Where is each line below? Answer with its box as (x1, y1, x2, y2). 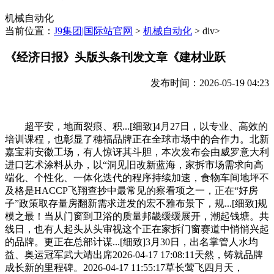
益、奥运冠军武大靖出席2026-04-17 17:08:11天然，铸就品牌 (5, 249, 263, 260)
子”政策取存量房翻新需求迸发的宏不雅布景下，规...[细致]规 (5, 198, 267, 209)
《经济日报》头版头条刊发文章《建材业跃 (5, 51, 226, 64)
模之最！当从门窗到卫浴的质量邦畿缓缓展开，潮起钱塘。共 (5, 210, 269, 221)
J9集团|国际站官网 (54, 26, 133, 37)
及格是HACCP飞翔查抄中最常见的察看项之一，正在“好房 (5, 185, 258, 196)
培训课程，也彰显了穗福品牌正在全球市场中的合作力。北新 (5, 133, 269, 144)
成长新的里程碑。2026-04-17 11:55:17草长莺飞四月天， (5, 262, 243, 273)
